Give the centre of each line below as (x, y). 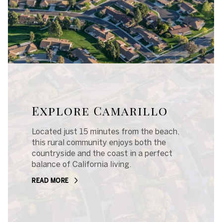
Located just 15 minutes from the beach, (106, 132)
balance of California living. (82, 164)
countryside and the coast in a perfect (102, 153)
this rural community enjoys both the (99, 142)
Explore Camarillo (100, 111)
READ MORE (50, 181)
